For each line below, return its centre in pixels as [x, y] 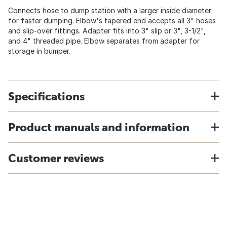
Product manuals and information [99, 127]
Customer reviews [56, 158]
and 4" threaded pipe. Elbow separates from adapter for [104, 41]
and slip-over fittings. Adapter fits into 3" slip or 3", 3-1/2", [107, 31]
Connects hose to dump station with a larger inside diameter [110, 10]
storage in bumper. [39, 51]
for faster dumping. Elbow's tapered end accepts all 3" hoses [112, 21]
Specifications [46, 96]
